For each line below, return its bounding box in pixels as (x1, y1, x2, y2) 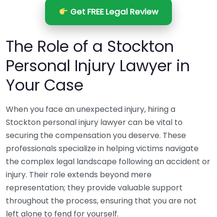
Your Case (6, 74, 83, 96)
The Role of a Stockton (6, 35, 174, 57)
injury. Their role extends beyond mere (6, 169, 152, 180)
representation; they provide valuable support (6, 182, 183, 193)
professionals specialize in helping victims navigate (6, 143, 199, 154)
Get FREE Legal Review (68, 6, 158, 17)
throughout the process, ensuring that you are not (6, 195, 197, 206)
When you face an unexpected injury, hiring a (6, 104, 175, 115)
